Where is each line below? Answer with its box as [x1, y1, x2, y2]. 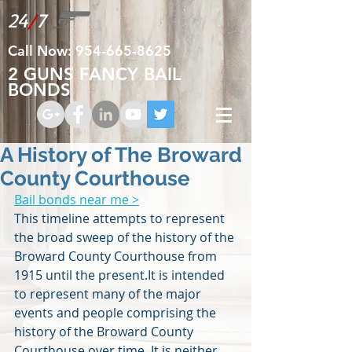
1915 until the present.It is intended [14, 266, 228, 284]
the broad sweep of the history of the [14, 229, 237, 246]
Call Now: [8, 42, 75, 60]
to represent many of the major [14, 285, 204, 302]
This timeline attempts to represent [14, 210, 228, 227]
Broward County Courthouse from [14, 247, 220, 265]
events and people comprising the [14, 304, 219, 321]
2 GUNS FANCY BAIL [8, 64, 181, 85]
